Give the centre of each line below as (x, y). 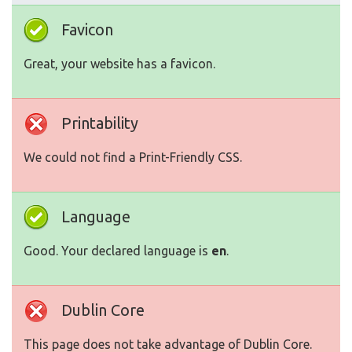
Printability (100, 123)
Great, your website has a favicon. (119, 64)
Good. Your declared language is (117, 251)
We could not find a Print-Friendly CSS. (133, 157)
